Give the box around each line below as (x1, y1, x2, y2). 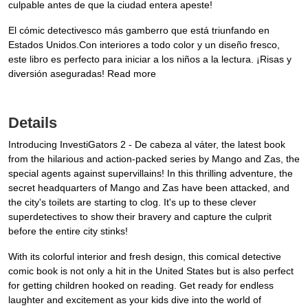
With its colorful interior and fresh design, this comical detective (8, 251, 281, 263)
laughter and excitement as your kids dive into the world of (8, 294, 261, 306)
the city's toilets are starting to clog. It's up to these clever (8, 197, 256, 208)
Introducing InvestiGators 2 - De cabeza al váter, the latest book (8, 139, 285, 151)
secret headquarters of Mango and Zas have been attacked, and (8, 182, 289, 194)
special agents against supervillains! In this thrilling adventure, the (8, 168, 293, 179)
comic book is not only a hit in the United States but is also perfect (8, 265, 294, 277)
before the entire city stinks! (8, 225, 128, 237)
